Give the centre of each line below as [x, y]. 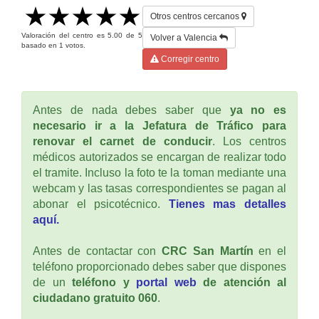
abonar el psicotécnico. [101, 204]
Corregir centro [189, 59]
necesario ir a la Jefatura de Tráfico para [159, 125]
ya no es [258, 110]
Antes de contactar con [97, 251]
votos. [74, 45]
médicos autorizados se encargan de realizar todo [159, 157]
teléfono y [104, 282]
